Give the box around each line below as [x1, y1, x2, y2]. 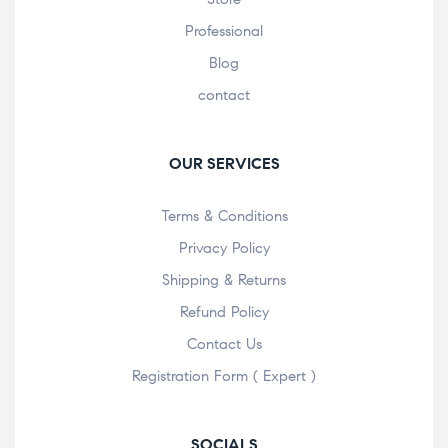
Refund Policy [179, 302, 269, 321]
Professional [185, 21, 263, 40]
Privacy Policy [178, 238, 270, 257]
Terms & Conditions [160, 206, 288, 225]
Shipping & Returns [162, 270, 286, 289]
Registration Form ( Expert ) [132, 366, 316, 385]
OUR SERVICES [168, 153, 280, 173]
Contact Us [186, 334, 262, 353]
